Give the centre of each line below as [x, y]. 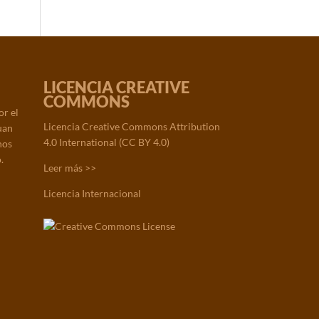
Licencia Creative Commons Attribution [132, 127]
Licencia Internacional [92, 194]
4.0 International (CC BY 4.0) [106, 142]
